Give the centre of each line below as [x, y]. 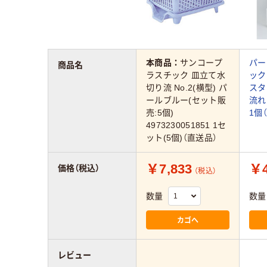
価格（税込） [79, 168]
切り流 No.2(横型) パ [187, 88]
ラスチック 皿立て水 [186, 75]
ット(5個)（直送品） [182, 138]
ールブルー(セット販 [186, 100]
